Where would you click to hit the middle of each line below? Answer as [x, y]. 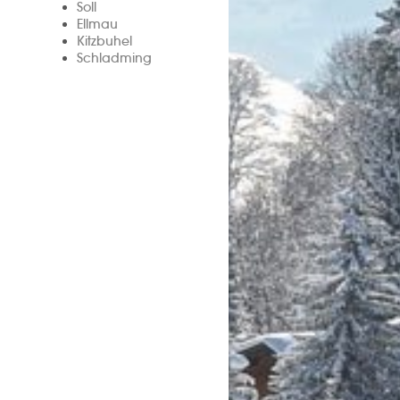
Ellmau [97, 25]
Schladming [114, 58]
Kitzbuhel [104, 42]
